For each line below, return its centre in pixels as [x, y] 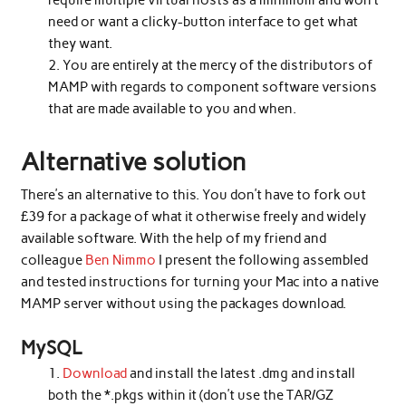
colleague [53, 261]
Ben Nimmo [120, 261]
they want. [81, 44]
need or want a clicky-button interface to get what [203, 22]
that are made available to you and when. [173, 109]
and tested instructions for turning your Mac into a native [199, 282]
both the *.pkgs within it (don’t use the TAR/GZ [191, 396]
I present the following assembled [261, 261]
